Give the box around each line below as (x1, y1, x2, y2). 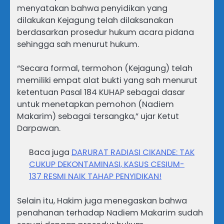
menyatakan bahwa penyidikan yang (17, 2, 167, 14)
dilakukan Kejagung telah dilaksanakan (17, 14, 173, 26)
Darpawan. (17, 122, 60, 134)
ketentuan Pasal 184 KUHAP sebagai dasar (17, 86, 185, 98)
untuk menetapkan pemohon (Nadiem (17, 98, 174, 110)
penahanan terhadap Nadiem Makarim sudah (17, 206, 203, 218)
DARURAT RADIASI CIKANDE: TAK (71, 146, 194, 158)
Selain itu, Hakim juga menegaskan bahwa (17, 194, 187, 206)
